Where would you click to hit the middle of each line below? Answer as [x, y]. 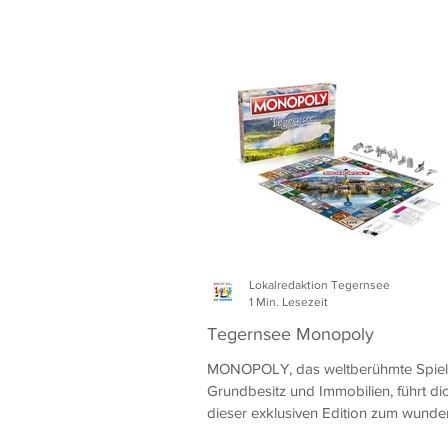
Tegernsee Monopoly [290, 334]
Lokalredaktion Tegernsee [319, 285]
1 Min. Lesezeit [288, 301]
